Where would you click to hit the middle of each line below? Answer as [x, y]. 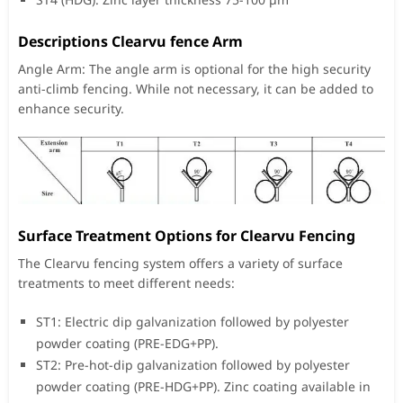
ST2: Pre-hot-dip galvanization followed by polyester [193, 364]
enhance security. [71, 108]
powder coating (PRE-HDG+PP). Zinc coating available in [203, 386]
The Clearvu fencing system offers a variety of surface [180, 263]
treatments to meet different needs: [126, 282]
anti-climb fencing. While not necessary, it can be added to [196, 88]
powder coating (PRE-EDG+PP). [127, 343]
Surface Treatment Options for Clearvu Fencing [187, 235]
